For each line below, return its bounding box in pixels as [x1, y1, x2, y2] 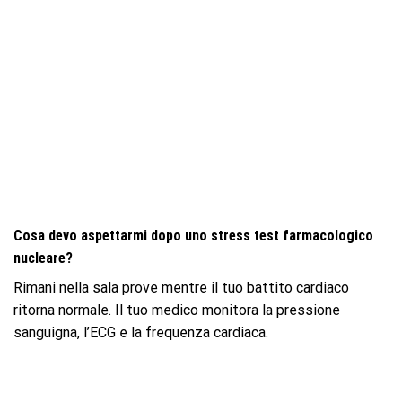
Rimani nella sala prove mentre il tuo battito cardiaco [13, 279, 349, 297]
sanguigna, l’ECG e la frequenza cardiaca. [13, 324, 268, 342]
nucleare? [13, 249, 73, 267]
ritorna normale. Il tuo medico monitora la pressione [13, 301, 340, 319]
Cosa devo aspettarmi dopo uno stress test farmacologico [13, 227, 373, 245]
